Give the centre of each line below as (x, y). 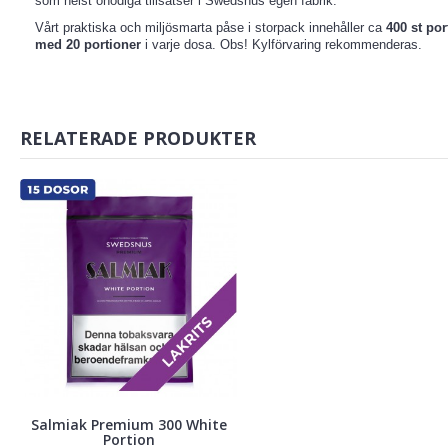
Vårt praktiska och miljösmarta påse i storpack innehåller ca (208, 28)
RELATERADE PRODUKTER (138, 138)
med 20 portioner (88, 45)
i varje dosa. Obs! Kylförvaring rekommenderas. (281, 45)
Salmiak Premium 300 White (128, 424)
